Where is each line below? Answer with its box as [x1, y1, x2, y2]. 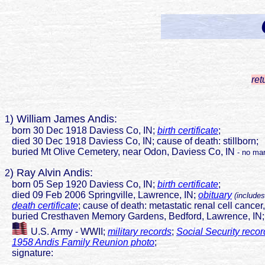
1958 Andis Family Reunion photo [12, 237, 154, 248]
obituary [198, 190, 232, 201]
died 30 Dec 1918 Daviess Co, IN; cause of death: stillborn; [5, 136, 261, 147]
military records [108, 227, 172, 237]
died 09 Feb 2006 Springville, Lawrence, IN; [5, 190, 198, 201]
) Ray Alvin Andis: [10, 167, 93, 179]
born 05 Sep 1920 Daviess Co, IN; [12, 179, 157, 190]
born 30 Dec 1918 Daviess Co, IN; [12, 125, 157, 136]
